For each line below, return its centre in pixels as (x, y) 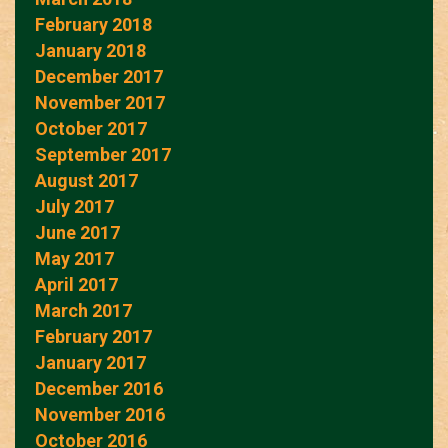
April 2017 (76, 284)
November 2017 (100, 102)
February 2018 (93, 24)
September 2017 (103, 154)
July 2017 (74, 206)
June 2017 (77, 232)
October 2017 (91, 128)
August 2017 (86, 180)
